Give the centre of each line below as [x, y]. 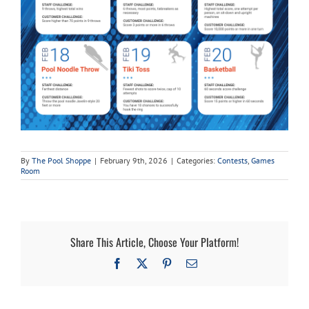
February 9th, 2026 [134, 161]
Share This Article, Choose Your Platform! [154, 242]
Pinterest [190, 262]
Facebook [143, 262]
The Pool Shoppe [61, 161]
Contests [232, 161]
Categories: [197, 161]
